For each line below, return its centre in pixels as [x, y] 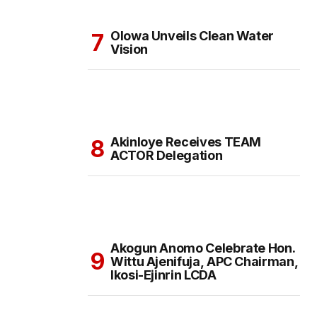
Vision [129, 50]
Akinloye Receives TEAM [186, 142]
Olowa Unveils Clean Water [192, 36]
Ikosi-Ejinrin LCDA [163, 275]
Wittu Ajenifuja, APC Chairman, [204, 262]
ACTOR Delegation [167, 156]
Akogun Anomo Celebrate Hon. [203, 248]
